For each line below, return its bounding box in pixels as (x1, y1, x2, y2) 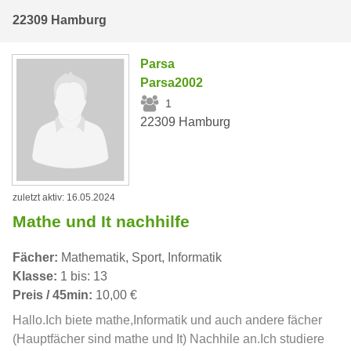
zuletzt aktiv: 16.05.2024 (13, 192, 115, 204)
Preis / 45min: (13, 288, 92, 302)
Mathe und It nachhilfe (13, 212, 190, 231)
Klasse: (13, 270, 57, 284)
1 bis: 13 (57, 270, 107, 284)
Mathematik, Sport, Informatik (58, 251, 222, 265)
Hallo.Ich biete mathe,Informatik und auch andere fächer (13, 313, 322, 327)
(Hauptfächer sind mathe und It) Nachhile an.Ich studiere (13, 332, 324, 346)
